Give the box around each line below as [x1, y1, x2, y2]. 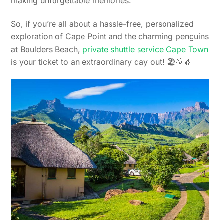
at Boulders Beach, [11, 44, 83, 55]
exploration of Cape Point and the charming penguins [11, 31, 209, 42]
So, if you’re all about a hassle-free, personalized [11, 19, 194, 29]
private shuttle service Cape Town [82, 44, 209, 55]
